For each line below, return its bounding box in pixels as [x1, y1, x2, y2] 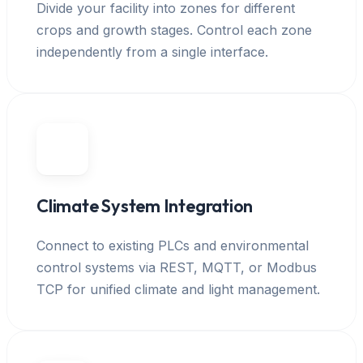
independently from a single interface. [36, 43, 268, 60]
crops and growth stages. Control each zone [36, 21, 312, 38]
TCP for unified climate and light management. [36, 280, 320, 297]
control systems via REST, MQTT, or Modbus [36, 258, 317, 275]
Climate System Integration [36, 194, 254, 217]
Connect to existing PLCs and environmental [36, 237, 309, 254]
